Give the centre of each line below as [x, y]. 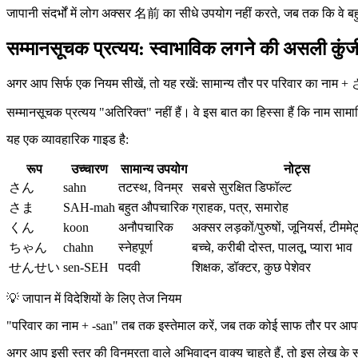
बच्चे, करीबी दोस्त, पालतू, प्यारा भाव [272, 247]
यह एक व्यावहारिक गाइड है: [68, 139]
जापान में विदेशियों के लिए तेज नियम [102, 298]
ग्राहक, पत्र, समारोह [240, 207]
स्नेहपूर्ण [135, 247]
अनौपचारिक [146, 227]
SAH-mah [89, 207]
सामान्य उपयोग [153, 169]
